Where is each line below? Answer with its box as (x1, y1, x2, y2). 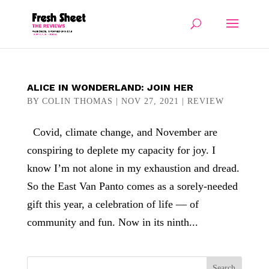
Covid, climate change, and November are (26, 126, 217, 138)
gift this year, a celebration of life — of (26, 198, 199, 210)
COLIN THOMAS (41, 97, 113, 106)
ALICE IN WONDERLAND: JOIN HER (26, 82, 193, 93)
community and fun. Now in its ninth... (26, 216, 198, 228)
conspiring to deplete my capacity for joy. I (26, 144, 216, 156)
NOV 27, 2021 (121, 97, 179, 106)
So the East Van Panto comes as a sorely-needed (26, 180, 238, 192)
